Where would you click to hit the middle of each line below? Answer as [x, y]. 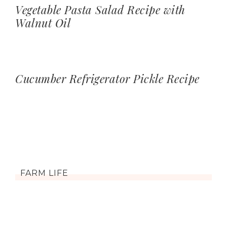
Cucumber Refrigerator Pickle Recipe [107, 79]
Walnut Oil [43, 23]
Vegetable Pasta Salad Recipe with [100, 10]
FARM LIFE [44, 173]
